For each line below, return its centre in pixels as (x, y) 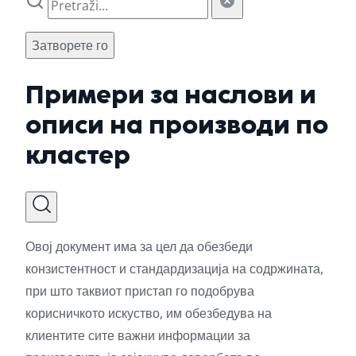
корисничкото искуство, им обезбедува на (149, 313)
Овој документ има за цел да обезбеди (139, 246)
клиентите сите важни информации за (138, 335)
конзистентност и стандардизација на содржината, (174, 268)
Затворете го (70, 45)
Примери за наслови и (171, 95)
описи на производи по (177, 125)
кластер (78, 155)
